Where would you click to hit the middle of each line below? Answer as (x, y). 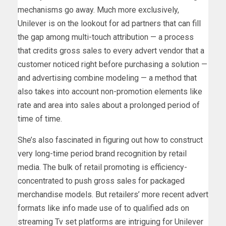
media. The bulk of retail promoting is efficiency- (102, 167)
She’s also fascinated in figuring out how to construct (110, 140)
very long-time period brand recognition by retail (102, 154)
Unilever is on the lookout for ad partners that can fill (109, 24)
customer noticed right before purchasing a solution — (112, 65)
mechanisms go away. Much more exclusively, (98, 10)
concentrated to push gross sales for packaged (101, 181)
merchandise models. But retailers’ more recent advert (113, 195)
